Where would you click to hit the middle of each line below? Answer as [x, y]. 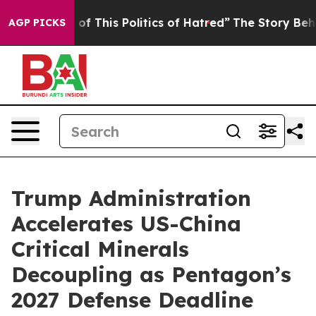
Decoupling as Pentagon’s [151, 274]
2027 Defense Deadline [132, 300]
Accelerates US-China [126, 224]
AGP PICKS [37, 23]
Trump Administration [131, 198]
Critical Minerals [100, 249]
